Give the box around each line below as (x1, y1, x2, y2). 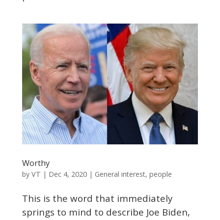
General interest (94, 169, 145, 179)
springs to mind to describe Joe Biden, (22, 205, 190, 218)
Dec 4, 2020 (48, 169, 87, 179)
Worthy (22, 157, 50, 168)
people (149, 169, 172, 179)
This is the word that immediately (22, 192, 172, 204)
